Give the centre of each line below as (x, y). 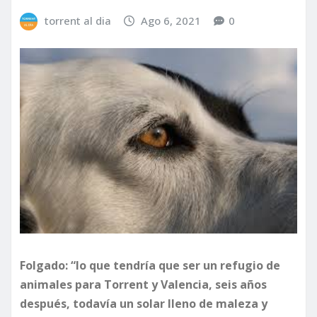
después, (46, 304)
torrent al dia (77, 21)
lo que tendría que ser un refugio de (178, 266)
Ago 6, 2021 (171, 21)
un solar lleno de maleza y (192, 304)
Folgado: (45, 266)
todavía (95, 304)
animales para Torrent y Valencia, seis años (143, 285)
